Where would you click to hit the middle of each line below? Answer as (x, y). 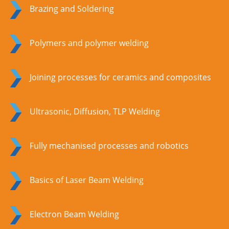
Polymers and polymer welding (89, 43)
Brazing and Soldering (72, 9)
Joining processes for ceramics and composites (120, 77)
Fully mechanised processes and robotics (109, 146)
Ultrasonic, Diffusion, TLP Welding (95, 112)
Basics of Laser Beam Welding (87, 180)
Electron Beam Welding (74, 214)
